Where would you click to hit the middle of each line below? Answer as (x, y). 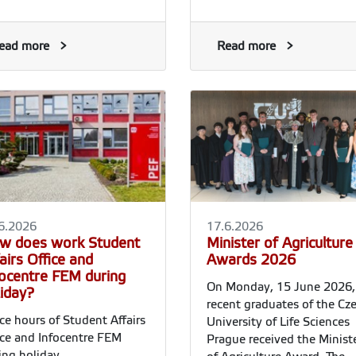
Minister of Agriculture (280, 243)
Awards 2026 (251, 259)
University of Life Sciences (278, 321)
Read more (246, 46)
